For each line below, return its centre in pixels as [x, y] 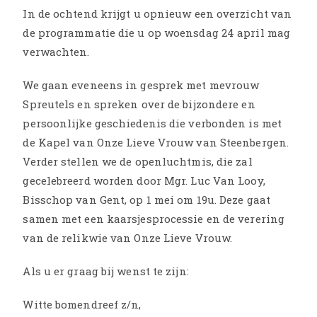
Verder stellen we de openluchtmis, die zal [138, 162]
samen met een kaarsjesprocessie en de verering [154, 219]
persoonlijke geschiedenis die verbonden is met [152, 123]
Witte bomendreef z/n [81, 305]
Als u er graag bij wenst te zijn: [106, 271]
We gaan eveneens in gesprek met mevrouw [141, 85]
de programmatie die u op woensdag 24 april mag [157, 33]
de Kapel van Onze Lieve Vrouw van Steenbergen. [156, 143]
